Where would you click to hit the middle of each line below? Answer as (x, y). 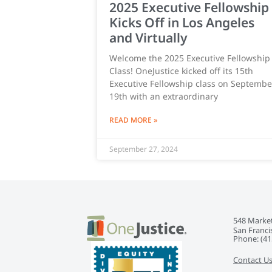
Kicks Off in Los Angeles (182, 23)
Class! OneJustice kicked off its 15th (181, 71)
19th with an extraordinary (164, 97)
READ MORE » (133, 120)
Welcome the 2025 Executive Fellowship (190, 58)
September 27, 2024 (144, 149)
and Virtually (148, 38)
